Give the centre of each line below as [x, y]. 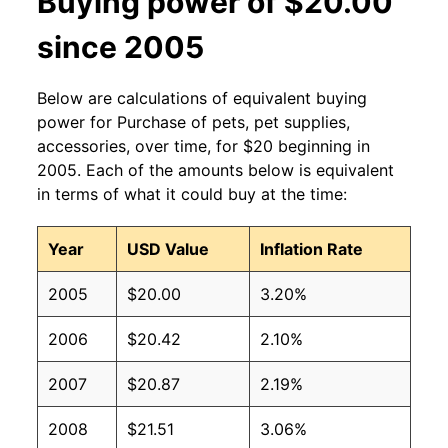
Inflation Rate [311, 249]
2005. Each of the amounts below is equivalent [215, 170]
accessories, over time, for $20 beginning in [203, 146]
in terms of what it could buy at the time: [192, 194]
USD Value [168, 249]
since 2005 [120, 47]
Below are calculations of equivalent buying [202, 98]
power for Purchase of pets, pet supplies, [193, 122]
